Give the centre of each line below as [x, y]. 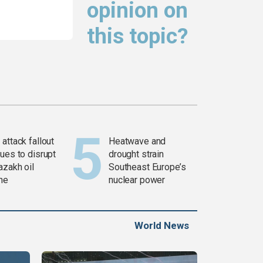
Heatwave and [137, 141]
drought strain [136, 154]
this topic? [138, 36]
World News [162, 226]
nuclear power [137, 180]
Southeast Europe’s [147, 167]
